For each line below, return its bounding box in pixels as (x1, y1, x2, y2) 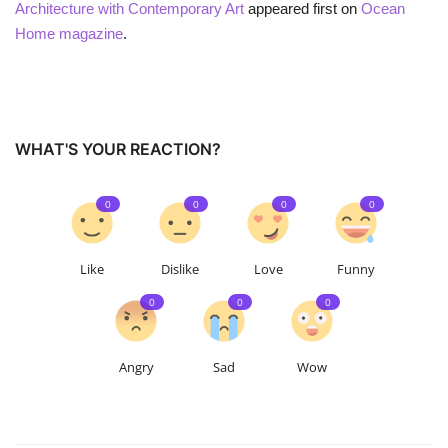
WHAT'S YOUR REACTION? (15, 139, 221, 159)
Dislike (161, 260, 199, 278)
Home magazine (15, 25, 123, 42)
